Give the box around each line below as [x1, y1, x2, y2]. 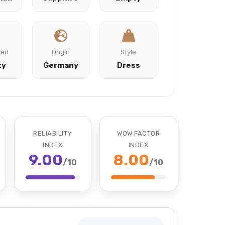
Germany [43, 61, 78, 70]
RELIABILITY [33, 130, 72, 137]
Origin [51, 48, 70, 56]
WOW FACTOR [117, 130, 160, 137]
